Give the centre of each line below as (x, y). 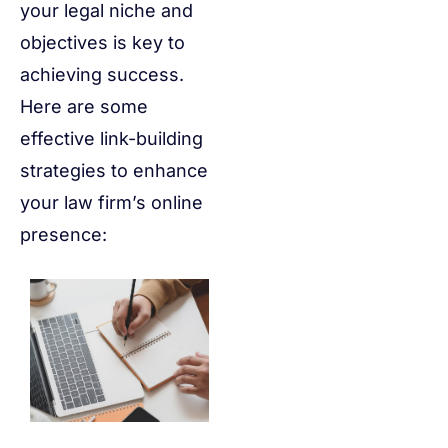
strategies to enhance (114, 171)
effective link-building (111, 139)
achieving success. (102, 75)
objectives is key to (102, 43)
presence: (63, 235)
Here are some (84, 107)
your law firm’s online (111, 203)
